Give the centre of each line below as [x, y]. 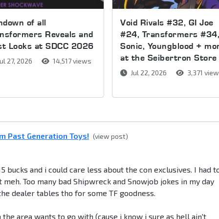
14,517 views [71, 61]
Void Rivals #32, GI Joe [167, 22]
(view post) [110, 136]
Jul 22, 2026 [149, 73]
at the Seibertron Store [169, 58]
